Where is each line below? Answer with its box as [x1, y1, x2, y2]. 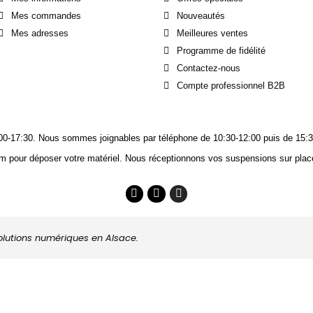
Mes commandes [11, 10, 81, 22]
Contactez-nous [177, 63, 240, 74]
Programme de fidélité [177, 45, 265, 57]
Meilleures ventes [177, 28, 248, 39]
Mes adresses [11, 28, 68, 39]
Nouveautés [177, 10, 225, 22]
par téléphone [143, 133, 198, 144]
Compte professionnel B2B [177, 80, 285, 92]
